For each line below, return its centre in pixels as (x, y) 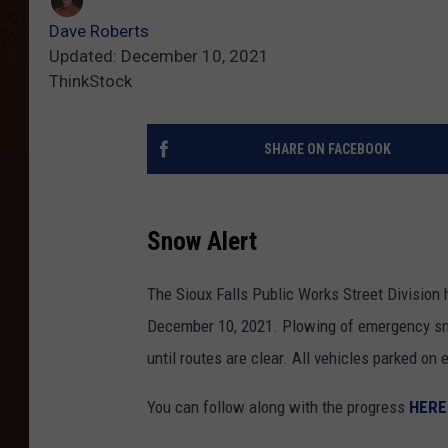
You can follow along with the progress (278, 407)
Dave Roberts (99, 31)
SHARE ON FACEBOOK (327, 149)
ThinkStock (90, 81)
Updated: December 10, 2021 (159, 56)
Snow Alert (202, 241)
